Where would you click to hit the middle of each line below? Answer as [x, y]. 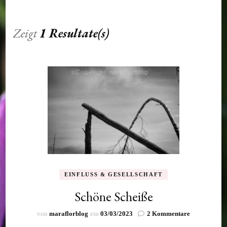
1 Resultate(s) [74, 33]
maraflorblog [69, 213]
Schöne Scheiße [113, 196]
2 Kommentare [168, 213]
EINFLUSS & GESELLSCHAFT [113, 174]
